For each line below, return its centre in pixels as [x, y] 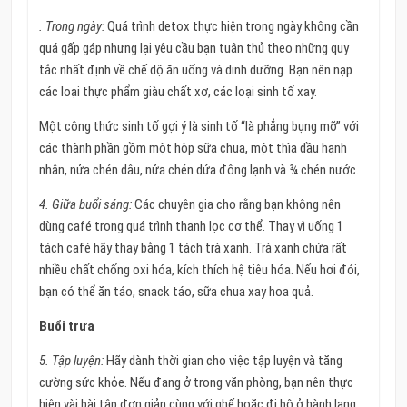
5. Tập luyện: [71, 360]
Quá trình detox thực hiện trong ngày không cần [233, 26]
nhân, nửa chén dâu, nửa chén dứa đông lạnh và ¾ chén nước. [199, 169]
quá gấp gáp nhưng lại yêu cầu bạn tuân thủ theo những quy [194, 48]
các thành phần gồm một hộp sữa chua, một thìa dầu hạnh [193, 148]
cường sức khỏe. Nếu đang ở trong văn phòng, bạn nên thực [196, 382]
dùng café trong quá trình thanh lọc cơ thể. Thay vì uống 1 [191, 226]
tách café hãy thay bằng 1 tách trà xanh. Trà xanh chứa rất [193, 248]
